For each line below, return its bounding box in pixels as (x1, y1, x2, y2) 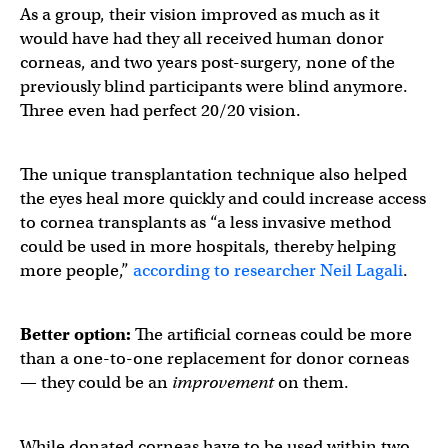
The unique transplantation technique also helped (20, 163, 407, 185)
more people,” (20, 259, 133, 281)
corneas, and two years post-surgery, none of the (20, 51, 395, 73)
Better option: (20, 323, 131, 345)
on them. (274, 371, 349, 393)
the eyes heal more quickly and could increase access (20, 187, 426, 209)
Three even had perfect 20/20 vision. (20, 99, 301, 121)
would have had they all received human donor (20, 27, 384, 49)
